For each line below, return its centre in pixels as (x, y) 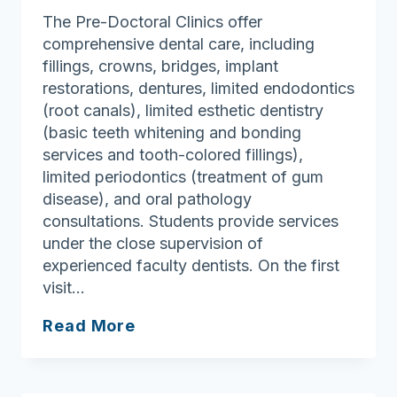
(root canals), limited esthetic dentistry (183, 110)
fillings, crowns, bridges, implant (160, 66)
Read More (90, 325)
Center (164, 35)
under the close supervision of (153, 243)
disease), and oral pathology (147, 198)
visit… (64, 287)
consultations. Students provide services (191, 221)
